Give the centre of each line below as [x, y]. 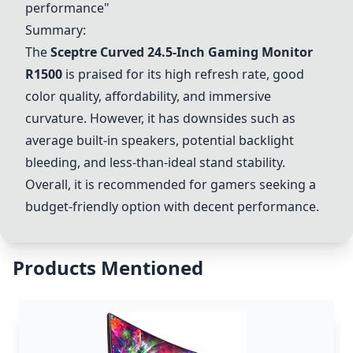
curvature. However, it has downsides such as [160, 118]
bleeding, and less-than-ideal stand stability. [155, 162]
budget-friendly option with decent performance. [172, 206]
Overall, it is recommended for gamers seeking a [171, 184]
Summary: [56, 30]
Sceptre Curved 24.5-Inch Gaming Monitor [182, 52]
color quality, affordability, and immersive [148, 96]
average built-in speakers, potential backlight [160, 140]
